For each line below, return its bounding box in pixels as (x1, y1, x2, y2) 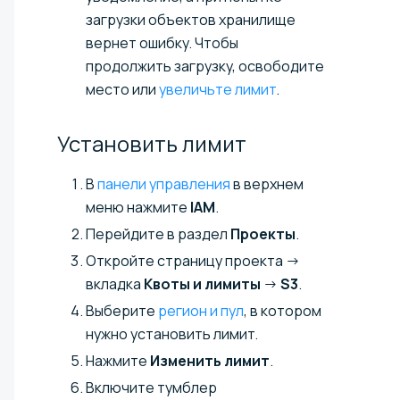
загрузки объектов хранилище (86, 9, 296, 29)
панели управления (97, 173, 230, 194)
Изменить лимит (150, 350, 270, 371)
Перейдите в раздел (86, 223, 230, 244)
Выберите (86, 300, 158, 321)
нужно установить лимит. (86, 323, 258, 344)
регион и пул (158, 300, 244, 321)
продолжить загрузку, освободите (86, 55, 324, 76)
